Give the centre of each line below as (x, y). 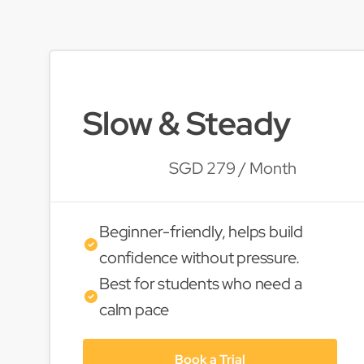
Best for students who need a (201, 284)
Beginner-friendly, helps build (201, 232)
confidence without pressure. (199, 258)
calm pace (134, 310)
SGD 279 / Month (233, 168)
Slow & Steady (187, 123)
